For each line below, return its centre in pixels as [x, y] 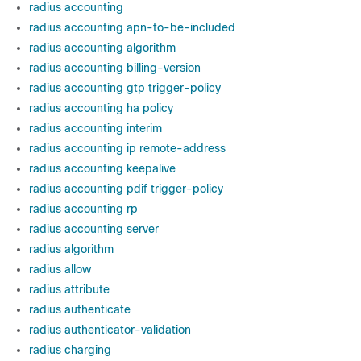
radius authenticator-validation [110, 330]
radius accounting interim [95, 128]
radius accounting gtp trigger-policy [125, 88]
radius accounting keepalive [102, 168]
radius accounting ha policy [101, 108]
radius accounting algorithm [102, 48]
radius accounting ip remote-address [127, 148]
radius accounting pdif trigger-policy [126, 189]
